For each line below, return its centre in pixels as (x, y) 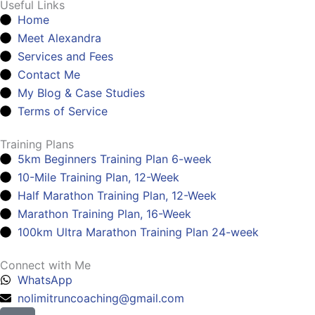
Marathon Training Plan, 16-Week (104, 214)
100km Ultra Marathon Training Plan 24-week (138, 232)
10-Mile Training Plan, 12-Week (98, 177)
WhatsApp (45, 280)
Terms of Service (63, 111)
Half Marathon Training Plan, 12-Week (117, 195)
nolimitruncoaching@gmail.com (101, 298)
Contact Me (49, 75)
